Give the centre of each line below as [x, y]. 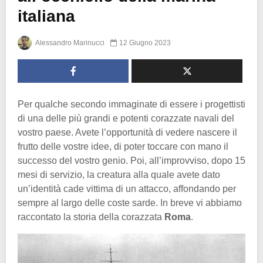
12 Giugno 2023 [145, 43]
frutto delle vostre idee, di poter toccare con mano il [123, 146]
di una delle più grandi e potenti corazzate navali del [126, 118]
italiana [46, 16]
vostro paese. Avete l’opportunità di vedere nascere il [127, 132]
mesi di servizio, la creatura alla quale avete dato [119, 174]
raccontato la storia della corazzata [91, 217]
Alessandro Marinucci [69, 43]
